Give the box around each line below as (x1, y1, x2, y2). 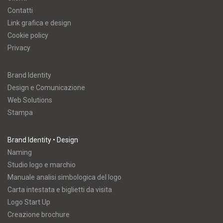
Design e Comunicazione (7, 84, 85, 92)
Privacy (7, 44, 30, 52)
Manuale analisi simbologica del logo (7, 173, 121, 182)
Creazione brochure (7, 211, 70, 219)
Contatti (7, 6, 33, 15)
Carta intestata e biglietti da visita (7, 186, 112, 194)
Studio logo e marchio (7, 161, 76, 169)
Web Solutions (7, 96, 52, 105)
